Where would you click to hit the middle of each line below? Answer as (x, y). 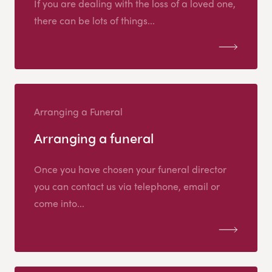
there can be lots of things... (94, 21)
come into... (59, 203)
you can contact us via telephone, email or (127, 186)
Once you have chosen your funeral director (130, 169)
